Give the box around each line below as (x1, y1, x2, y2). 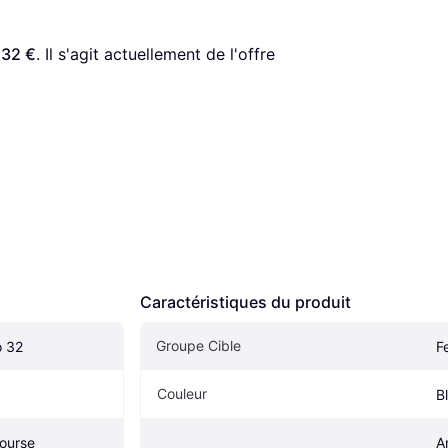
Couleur (157, 385, 207, 403)
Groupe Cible (156, 337, 241, 355)
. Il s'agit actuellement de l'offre (36, 44, 275, 65)
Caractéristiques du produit (140, 292, 351, 313)
